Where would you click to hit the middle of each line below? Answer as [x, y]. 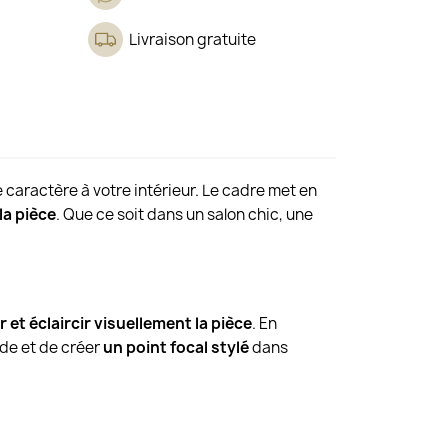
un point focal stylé [176, 347]
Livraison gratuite [193, 40]
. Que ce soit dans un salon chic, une [185, 215]
